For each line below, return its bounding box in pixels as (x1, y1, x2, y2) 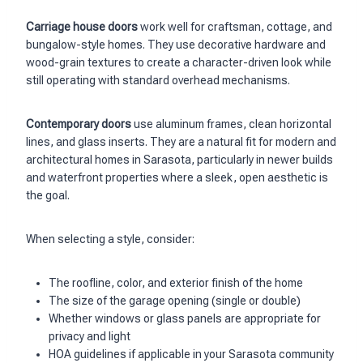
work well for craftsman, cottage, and (138, 20, 332, 34)
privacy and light (49, 330, 130, 344)
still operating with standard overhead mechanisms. (26, 74, 290, 88)
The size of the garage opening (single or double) (49, 294, 301, 308)
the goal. (26, 189, 70, 203)
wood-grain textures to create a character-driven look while (26, 56, 331, 70)
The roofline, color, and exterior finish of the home (49, 276, 303, 290)
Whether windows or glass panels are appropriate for (49, 312, 321, 326)
